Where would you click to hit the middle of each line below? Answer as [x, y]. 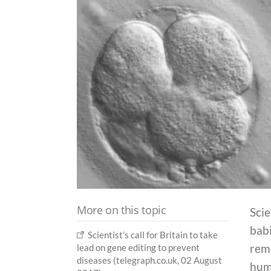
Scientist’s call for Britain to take [153, 235]
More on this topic [122, 210]
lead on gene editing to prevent [138, 248]
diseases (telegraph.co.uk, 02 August [149, 260]
